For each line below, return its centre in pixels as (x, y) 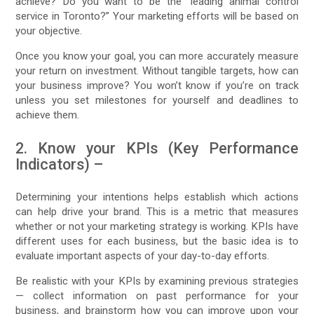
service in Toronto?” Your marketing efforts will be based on (157, 16)
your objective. (49, 30)
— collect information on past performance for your (157, 296)
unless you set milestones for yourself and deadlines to (157, 100)
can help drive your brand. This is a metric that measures (157, 211)
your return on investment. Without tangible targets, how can (157, 70)
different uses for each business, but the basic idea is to (157, 241)
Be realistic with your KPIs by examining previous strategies (157, 281)
